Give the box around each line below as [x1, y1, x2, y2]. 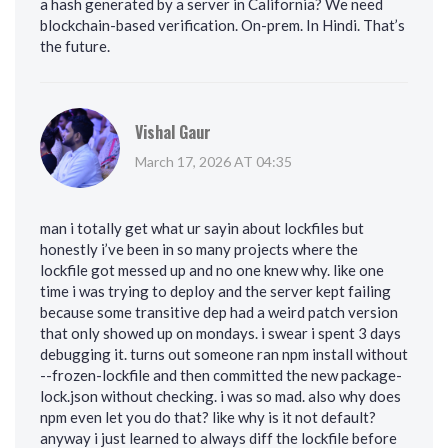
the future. [40, 37, 110, 56]
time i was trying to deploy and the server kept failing [40, 282, 391, 301]
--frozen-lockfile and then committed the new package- [40, 366, 402, 385]
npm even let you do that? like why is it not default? [40, 408, 376, 427]
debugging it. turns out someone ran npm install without [40, 345, 408, 364]
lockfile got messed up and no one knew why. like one [40, 261, 384, 280]
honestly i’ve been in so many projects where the [40, 240, 358, 259]
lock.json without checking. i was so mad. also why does [40, 387, 401, 406]
